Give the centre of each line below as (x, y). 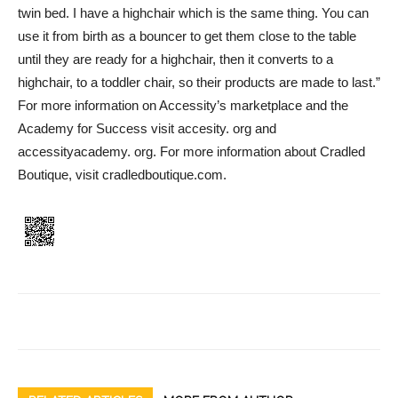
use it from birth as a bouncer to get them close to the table (187, 36)
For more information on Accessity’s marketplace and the (183, 106)
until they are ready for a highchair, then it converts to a (175, 60)
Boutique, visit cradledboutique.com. (122, 175)
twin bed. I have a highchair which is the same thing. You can (193, 13)
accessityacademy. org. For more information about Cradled (191, 152)
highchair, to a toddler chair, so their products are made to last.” (199, 83)
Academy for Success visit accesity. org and (147, 129)
